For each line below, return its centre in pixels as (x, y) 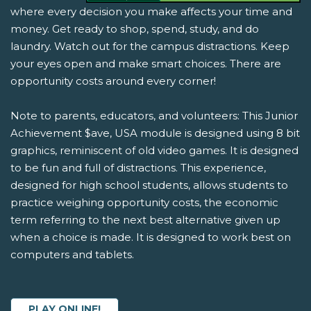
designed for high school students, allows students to (149, 185)
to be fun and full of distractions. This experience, (138, 168)
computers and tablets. (72, 255)
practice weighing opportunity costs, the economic (144, 203)
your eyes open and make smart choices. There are (146, 64)
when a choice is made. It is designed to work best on (151, 237)
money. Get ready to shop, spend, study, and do (135, 29)
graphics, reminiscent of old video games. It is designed (154, 151)
